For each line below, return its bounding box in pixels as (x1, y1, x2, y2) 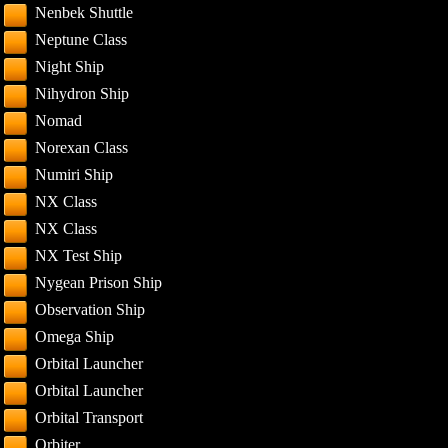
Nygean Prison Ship (35, 274, 163, 291)
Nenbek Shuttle (35, 4, 134, 21)
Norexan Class (35, 139, 129, 156)
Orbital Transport (35, 409, 144, 426)
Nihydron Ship (35, 85, 130, 102)
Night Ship (35, 58, 105, 75)
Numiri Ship (35, 166, 114, 183)
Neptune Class (35, 31, 128, 48)
